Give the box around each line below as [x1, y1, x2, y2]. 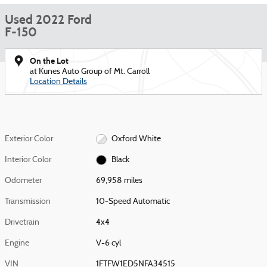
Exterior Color [5, 135, 53, 144]
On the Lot [30, 56, 69, 66]
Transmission [5, 197, 51, 206]
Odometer [5, 176, 42, 185]
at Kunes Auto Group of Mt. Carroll [30, 67, 150, 76]
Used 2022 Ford [5, 12, 92, 27]
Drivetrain [5, 218, 39, 227]
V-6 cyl [96, 239, 122, 248]
